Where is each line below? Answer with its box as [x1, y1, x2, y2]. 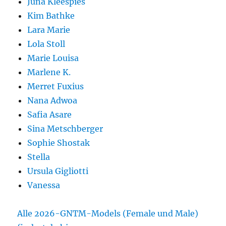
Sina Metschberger [27, 124, 103, 134]
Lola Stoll [27, 39, 66, 49]
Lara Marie [27, 25, 71, 35]
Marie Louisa [27, 53, 79, 63]
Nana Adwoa [27, 95, 78, 105]
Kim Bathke [27, 11, 75, 21]
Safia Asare [27, 109, 72, 120]
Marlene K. [27, 67, 71, 77]
